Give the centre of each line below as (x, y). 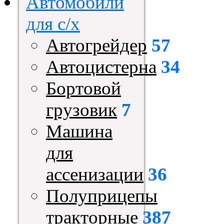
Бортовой (83, 88)
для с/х (53, 23)
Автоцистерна (101, 66)
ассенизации (95, 174)
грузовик (81, 109)
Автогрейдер (96, 45)
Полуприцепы (102, 195)
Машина (79, 131)
